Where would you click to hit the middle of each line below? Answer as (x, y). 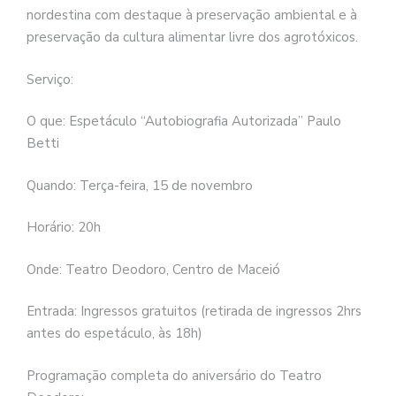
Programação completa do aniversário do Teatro (174, 375)
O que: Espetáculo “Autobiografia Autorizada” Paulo (184, 122)
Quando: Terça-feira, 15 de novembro (140, 185)
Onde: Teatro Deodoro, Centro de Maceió (153, 269)
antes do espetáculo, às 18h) (114, 334)
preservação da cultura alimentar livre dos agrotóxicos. (192, 38)
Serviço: (50, 79)
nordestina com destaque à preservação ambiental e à (192, 15)
